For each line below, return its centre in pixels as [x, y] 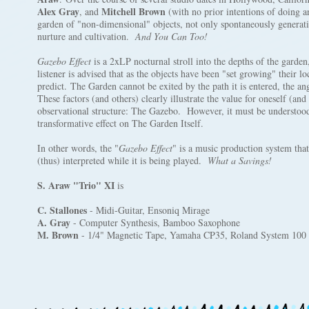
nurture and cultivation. [85, 36]
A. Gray [54, 222]
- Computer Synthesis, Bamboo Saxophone [155, 222]
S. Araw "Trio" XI [76, 185]
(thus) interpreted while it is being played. [122, 160]
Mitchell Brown [133, 11]
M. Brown [58, 235]
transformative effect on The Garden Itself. [120, 123]
